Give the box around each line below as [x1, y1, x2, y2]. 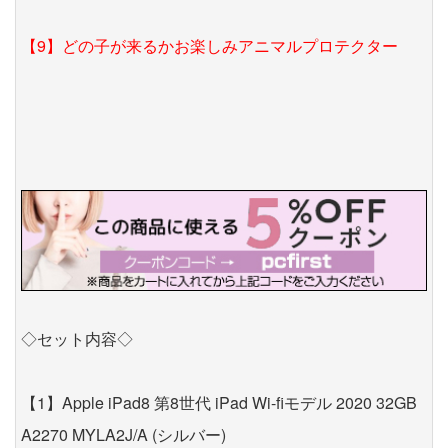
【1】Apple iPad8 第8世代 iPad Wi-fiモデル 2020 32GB [21, 391, 417, 415]
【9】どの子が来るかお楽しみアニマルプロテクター [21, 33, 398, 57]
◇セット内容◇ [21, 327, 133, 351]
